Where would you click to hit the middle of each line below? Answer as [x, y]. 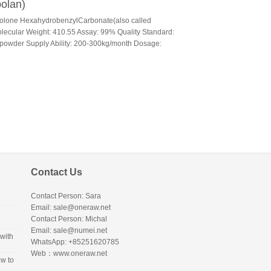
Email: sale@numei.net [69, 230]
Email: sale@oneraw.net [71, 207]
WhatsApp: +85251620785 [75, 242]
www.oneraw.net [80, 253]
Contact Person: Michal [69, 219]
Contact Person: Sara [66, 196]
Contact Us [57, 172]
